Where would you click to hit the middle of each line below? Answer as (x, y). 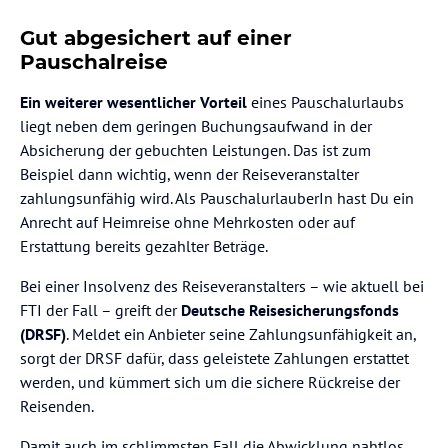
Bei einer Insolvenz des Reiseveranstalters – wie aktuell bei (222, 285)
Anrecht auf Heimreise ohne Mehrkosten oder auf (187, 221)
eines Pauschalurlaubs (325, 101)
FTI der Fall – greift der (100, 309)
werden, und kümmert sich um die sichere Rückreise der (210, 381)
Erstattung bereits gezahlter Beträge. (144, 245)
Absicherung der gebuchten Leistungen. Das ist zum (195, 149)
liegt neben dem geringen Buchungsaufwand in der (196, 125)
